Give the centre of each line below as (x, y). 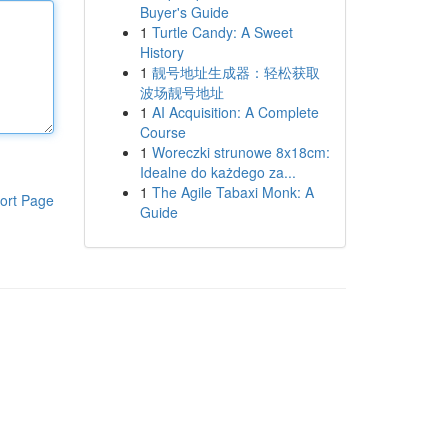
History (161, 52)
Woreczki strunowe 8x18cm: (240, 152)
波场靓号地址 (181, 92)
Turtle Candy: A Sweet (222, 32)
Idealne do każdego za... (217, 172)
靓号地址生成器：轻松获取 (235, 72)
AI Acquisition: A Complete (235, 112)
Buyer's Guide (184, 12)
